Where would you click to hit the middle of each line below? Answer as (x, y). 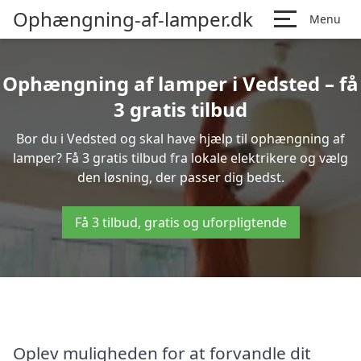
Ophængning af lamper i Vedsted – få (180, 83)
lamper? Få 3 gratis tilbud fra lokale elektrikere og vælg (180, 158)
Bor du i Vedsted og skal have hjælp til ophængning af (180, 139)
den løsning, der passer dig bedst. (180, 177)
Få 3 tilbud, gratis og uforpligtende (180, 222)
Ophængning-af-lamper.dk (133, 19)
